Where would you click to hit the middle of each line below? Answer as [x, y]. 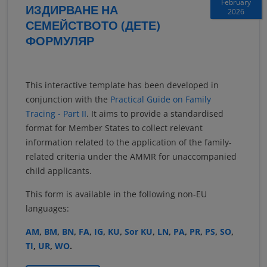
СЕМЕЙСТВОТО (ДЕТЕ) [93, 26]
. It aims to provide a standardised [155, 114]
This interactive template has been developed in [122, 85]
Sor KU [139, 232]
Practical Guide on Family [161, 100]
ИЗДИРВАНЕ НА [72, 10]
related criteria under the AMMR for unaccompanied [131, 157]
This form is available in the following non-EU [116, 194]
